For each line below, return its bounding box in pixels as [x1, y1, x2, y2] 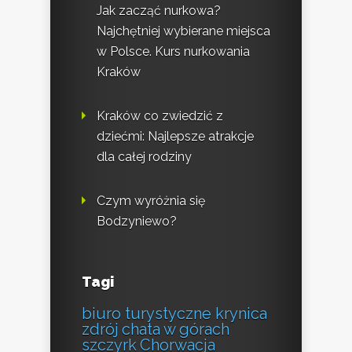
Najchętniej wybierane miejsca [97, 24, 270, 39]
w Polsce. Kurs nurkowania [97, 44, 250, 60]
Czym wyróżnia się [97, 193, 205, 209]
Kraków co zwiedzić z [97, 108, 223, 124]
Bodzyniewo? [97, 214, 177, 229]
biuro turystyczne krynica [82, 304, 267, 324]
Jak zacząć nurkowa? [97, 3, 221, 19]
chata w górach [122, 320, 229, 339]
